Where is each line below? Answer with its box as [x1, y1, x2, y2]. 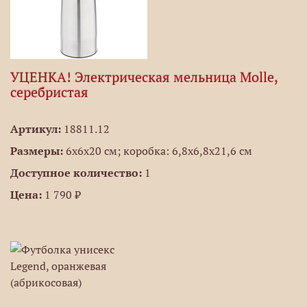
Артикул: [10, 122, 61, 136]
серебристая [10, 84, 88, 101]
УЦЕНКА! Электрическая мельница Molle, [10, 69, 278, 86]
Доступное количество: [10, 166, 142, 180]
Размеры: [10, 144, 63, 158]
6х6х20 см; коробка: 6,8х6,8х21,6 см [63, 144, 252, 158]
